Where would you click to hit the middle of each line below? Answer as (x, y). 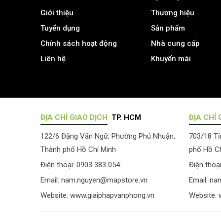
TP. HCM (124, 117)
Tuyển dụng (60, 28)
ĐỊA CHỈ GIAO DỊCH (74, 117)
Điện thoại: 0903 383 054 (80, 165)
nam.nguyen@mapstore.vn (104, 180)
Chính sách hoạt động (79, 43)
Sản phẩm (168, 28)
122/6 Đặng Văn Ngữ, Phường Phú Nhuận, (108, 136)
